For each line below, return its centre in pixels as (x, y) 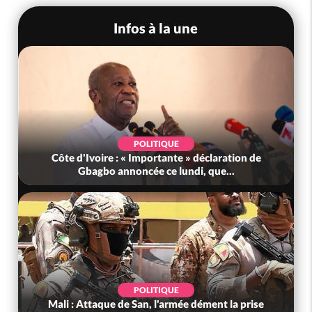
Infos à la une (156, 28)
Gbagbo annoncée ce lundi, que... (156, 171)
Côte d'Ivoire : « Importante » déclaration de (156, 158)
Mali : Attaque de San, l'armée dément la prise (156, 304)
